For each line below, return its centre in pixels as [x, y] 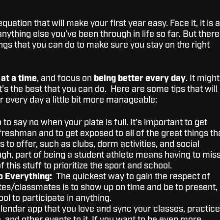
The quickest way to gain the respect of [131, 177]
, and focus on [65, 79]
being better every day [139, 79]
